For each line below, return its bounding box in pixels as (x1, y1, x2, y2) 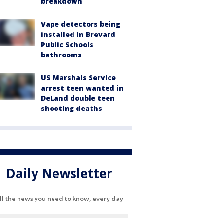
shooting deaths (41, 103, 102, 113)
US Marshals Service (41, 73, 116, 82)
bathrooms (41, 50, 82, 59)
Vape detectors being (41, 19, 120, 29)
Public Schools (41, 39, 93, 49)
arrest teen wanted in (41, 83, 124, 92)
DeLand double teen (41, 93, 115, 103)
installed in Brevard (41, 29, 115, 39)
